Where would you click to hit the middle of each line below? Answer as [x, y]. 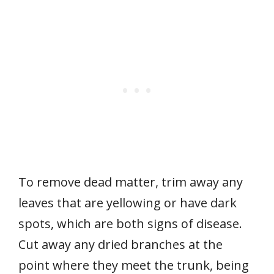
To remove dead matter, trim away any [131, 182]
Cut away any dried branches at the [120, 245]
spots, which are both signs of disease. [130, 224]
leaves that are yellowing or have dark [128, 203]
